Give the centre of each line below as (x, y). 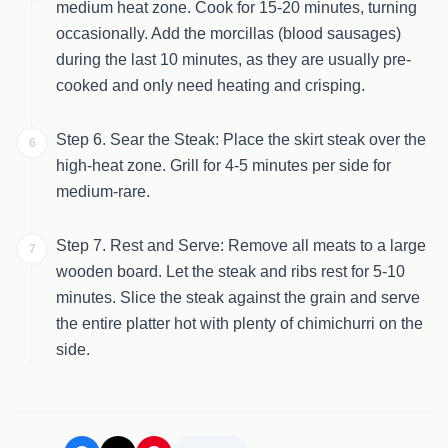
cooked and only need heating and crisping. (210, 85)
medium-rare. (103, 191)
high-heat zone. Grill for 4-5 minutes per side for (223, 165)
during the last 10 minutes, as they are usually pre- (233, 59)
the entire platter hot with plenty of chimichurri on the (239, 323)
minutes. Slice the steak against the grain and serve (238, 297)
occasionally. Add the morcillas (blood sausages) (228, 33)
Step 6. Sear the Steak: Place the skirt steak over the (241, 139)
